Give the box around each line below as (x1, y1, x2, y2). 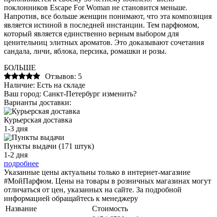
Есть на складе (35, 80, 85, 89)
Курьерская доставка (4, 115, 72, 124)
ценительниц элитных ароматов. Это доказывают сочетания (4, 38, 204, 46)
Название (5, 204, 37, 213)
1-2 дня (4, 150, 28, 159)
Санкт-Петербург (41, 89, 102, 98)
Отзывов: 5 (45, 72, 82, 80)
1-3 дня (4, 124, 28, 133)
